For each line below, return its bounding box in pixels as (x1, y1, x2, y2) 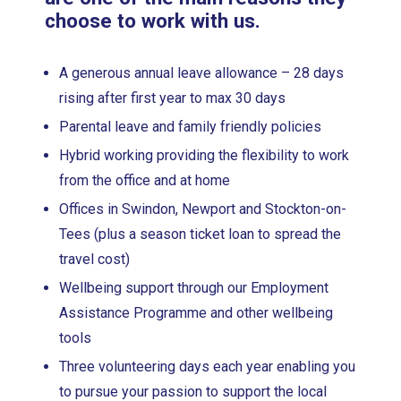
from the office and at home (59, 171, 231, 189)
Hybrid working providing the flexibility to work (59, 146, 350, 164)
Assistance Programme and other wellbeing (59, 303, 334, 321)
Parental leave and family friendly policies (59, 117, 322, 135)
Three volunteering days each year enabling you (59, 357, 356, 375)
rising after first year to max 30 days (59, 89, 286, 107)
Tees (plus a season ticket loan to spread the (59, 225, 342, 243)
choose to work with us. (45, 8, 261, 32)
